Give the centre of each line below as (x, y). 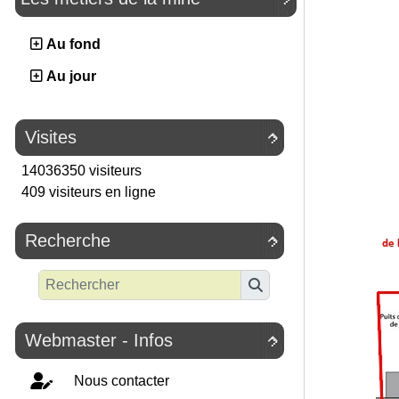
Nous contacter (120, 380)
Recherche (68, 241)
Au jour (69, 77)
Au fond (72, 45)
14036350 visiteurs (80, 171)
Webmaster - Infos (99, 340)
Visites (51, 138)
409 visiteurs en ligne (87, 192)
